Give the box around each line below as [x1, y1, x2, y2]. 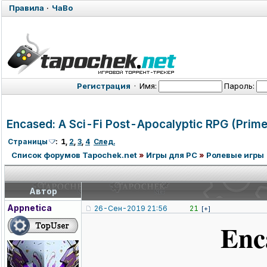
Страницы [8, 137, 48, 147]
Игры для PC [146, 150, 197, 160]
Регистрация [77, 81, 131, 91]
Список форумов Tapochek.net [11, 150, 137, 160]
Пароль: [222, 81, 256, 91]
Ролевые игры [206, 150, 264, 160]
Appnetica [7, 203, 52, 213]
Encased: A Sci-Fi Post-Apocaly [7, 117, 182, 131]
